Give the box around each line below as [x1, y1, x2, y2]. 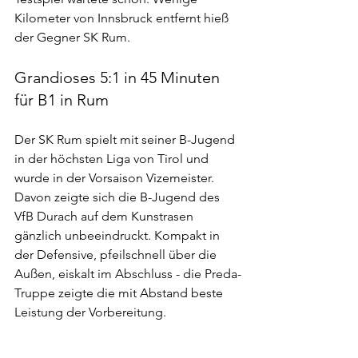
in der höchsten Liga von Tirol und [14, 150, 212, 166]
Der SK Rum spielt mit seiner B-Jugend [14, 131, 238, 147]
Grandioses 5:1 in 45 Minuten [14, 67, 224, 87]
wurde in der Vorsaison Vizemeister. [14, 169, 217, 185]
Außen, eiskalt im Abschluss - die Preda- [14, 265, 241, 281]
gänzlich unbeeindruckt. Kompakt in [14, 227, 223, 243]
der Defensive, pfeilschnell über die [14, 246, 220, 262]
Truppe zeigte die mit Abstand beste [14, 284, 226, 300]
